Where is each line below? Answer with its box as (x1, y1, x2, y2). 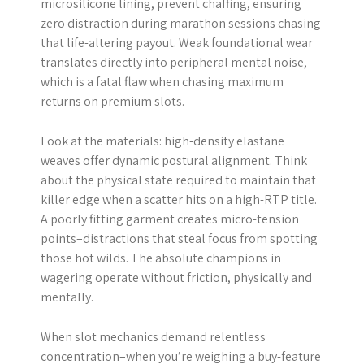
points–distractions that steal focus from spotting (41, 229, 318, 247)
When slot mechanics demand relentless (41, 327, 266, 345)
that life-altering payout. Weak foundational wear (41, 33, 313, 51)
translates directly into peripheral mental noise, (41, 53, 307, 71)
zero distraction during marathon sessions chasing (41, 14, 321, 32)
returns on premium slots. (41, 92, 184, 110)
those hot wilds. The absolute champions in (41, 249, 281, 266)
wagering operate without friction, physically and (41, 268, 312, 286)
